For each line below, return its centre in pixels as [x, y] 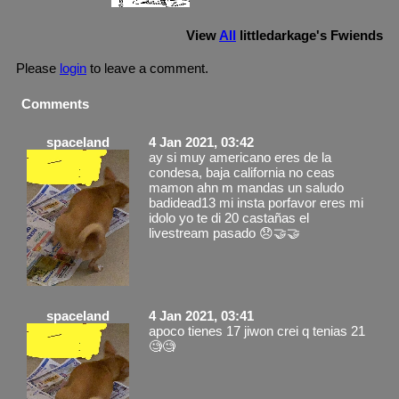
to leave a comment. [147, 68]
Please [38, 68]
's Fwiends [350, 35]
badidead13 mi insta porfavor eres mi [256, 202]
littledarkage [278, 35]
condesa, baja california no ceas [242, 172]
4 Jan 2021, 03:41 [201, 315]
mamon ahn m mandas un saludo [246, 187]
